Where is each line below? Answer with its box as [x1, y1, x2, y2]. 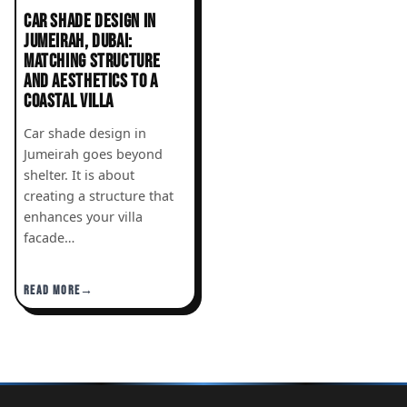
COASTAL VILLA [24, 89, 114, 113]
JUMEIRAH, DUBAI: [24, 29, 133, 53]
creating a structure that [24, 186, 174, 204]
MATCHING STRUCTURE [24, 49, 161, 73]
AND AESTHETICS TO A [24, 69, 158, 93]
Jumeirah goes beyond [24, 144, 163, 163]
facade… [24, 228, 74, 246]
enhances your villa [24, 207, 143, 225]
